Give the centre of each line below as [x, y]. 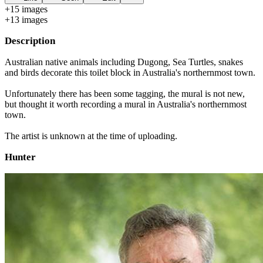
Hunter [20, 157]
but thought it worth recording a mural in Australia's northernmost [126, 104]
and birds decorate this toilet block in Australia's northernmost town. [130, 73]
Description [30, 41]
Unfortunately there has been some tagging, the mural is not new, [125, 94]
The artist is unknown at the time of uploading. [91, 136]
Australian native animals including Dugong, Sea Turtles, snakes [124, 62]
